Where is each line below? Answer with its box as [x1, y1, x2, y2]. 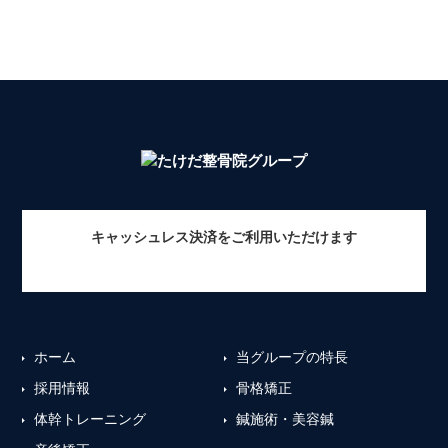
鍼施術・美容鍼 [236, 411, 334, 427]
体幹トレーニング [34, 411, 147, 427]
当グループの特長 [236, 349, 348, 365]
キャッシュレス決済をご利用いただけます [91, 229, 357, 245]
